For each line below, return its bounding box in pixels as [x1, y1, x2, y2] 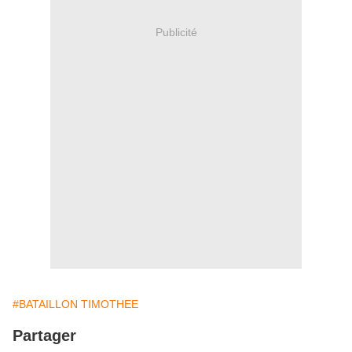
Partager [13, 326, 76, 344]
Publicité [155, 26, 197, 39]
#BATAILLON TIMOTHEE [13, 297, 138, 310]
